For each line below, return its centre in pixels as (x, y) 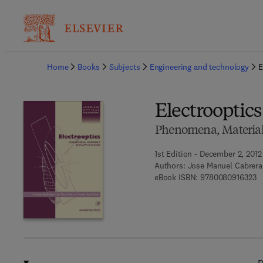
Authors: (170, 166)
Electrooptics (208, 112)
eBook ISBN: (176, 177)
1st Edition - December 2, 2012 (208, 154)
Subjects (124, 67)
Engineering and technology (199, 67)
